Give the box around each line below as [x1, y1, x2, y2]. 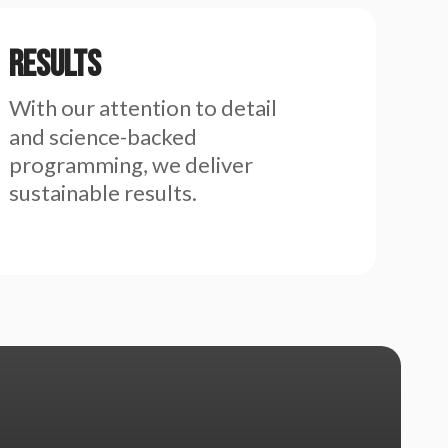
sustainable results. [8, 179, 197, 207]
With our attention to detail [8, 94, 277, 122]
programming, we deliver [8, 151, 253, 179]
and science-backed [8, 123, 197, 151]
